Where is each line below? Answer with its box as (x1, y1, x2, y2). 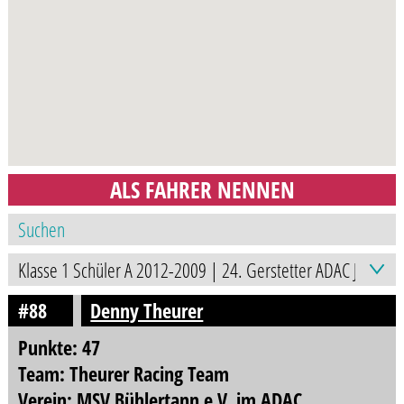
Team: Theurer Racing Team (17, 359, 229, 388)
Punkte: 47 (17, 333, 100, 362)
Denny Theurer (90, 296, 204, 325)
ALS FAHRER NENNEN (109, 173, 295, 205)
